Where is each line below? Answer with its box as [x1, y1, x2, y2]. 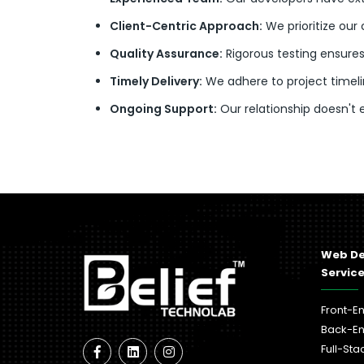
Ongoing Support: [110, 101, 217, 118]
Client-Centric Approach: [110, 18, 262, 35]
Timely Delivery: [110, 73, 202, 90]
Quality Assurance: [110, 45, 223, 63]
